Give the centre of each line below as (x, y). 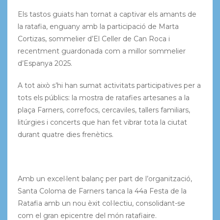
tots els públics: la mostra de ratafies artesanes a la (103, 97)
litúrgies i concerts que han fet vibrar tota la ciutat (102, 122)
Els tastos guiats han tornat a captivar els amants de (107, 14)
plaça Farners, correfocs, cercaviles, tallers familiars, (104, 110)
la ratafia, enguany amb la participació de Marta (98, 26)
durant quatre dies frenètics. (65, 134)
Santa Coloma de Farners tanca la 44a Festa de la (102, 191)
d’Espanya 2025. (45, 63)
